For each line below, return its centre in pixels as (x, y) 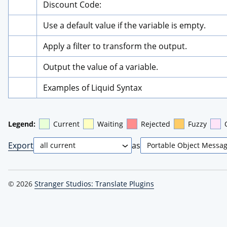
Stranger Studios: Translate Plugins (94, 183)
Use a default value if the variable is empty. (124, 25)
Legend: (22, 124)
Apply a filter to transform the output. (115, 46)
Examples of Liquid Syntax (92, 87)
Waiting (110, 124)
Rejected (156, 124)
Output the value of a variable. (101, 67)
